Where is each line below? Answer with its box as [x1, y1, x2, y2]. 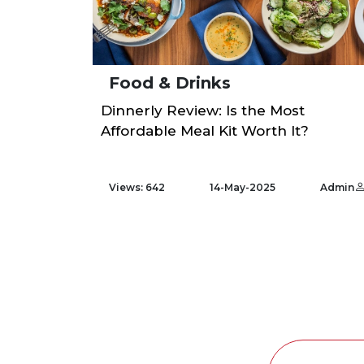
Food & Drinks [109, 73, 231, 93]
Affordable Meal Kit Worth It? [101, 123, 309, 139]
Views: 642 [109, 180, 165, 193]
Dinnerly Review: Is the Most [101, 102, 305, 119]
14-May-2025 [210, 180, 275, 193]
